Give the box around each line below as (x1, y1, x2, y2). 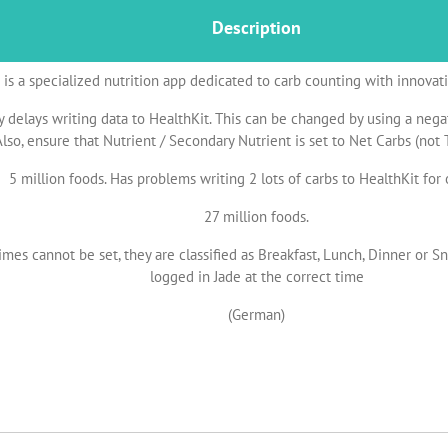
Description (212, 16, 301, 39)
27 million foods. (204, 207, 309, 226)
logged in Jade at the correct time (149, 267, 364, 286)
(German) (228, 305, 285, 324)
